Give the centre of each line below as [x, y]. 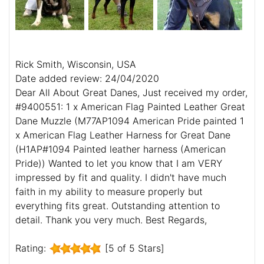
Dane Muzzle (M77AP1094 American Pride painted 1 [130, 121]
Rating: [32, 248]
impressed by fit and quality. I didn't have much [121, 177]
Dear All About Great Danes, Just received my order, [131, 92]
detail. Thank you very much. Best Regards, [111, 220]
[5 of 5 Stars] [133, 248]
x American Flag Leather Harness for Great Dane [123, 135]
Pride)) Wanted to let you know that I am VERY [119, 163]
